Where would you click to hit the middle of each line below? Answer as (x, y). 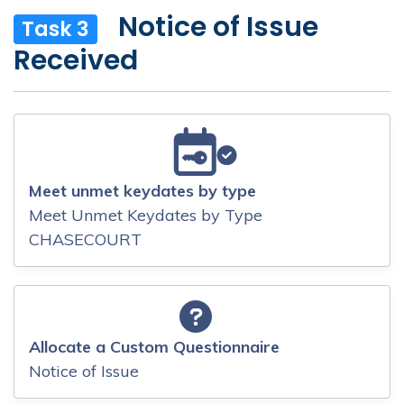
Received (76, 61)
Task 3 (55, 29)
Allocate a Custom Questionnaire (154, 347)
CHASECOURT (85, 239)
